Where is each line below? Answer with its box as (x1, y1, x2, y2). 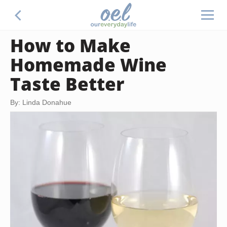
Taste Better (10, 71, 124, 96)
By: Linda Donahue (10, 98, 71, 106)
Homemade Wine (10, 52, 167, 77)
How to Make (10, 33, 131, 57)
